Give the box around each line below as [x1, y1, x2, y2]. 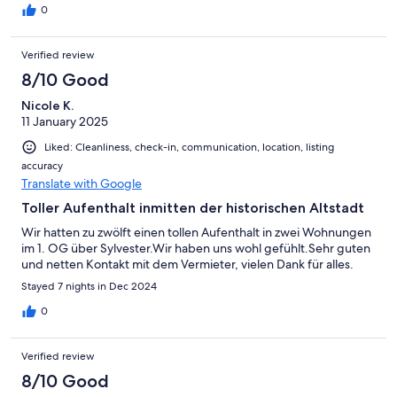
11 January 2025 [21, 113, 108, 129]
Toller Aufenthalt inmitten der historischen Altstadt [21, 198, 364, 216]
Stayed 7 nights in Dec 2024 [21, 278, 157, 293]
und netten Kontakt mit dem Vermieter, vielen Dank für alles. [21, 255, 354, 272]
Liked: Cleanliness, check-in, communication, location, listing [44, 139, 334, 154]
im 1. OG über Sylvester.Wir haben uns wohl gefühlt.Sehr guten [21, 239, 370, 256]
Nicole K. [21, 97, 74, 113]
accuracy [21, 158, 63, 173]
